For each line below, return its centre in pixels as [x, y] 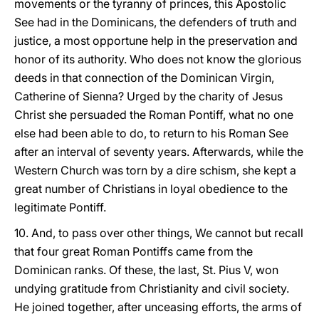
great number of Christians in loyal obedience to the [151, 189]
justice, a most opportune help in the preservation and [156, 41]
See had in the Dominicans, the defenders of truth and [156, 22]
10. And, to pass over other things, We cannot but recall [159, 233]
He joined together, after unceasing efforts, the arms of [158, 307]
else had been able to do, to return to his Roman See [151, 133]
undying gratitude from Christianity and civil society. [152, 288]
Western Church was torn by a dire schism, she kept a [155, 170]
